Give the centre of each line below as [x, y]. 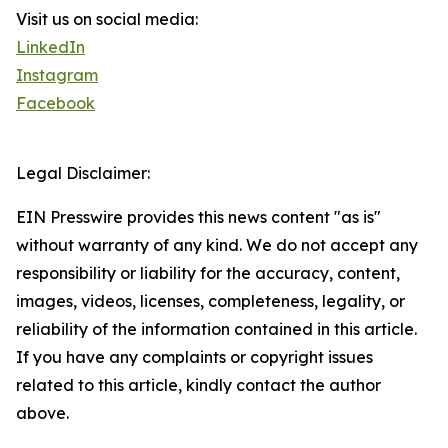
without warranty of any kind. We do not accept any [217, 245]
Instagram [57, 75]
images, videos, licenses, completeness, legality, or [210, 301]
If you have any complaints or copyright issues [194, 357]
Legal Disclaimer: [83, 173]
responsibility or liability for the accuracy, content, [208, 273]
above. [42, 413]
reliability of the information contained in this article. [216, 329]
